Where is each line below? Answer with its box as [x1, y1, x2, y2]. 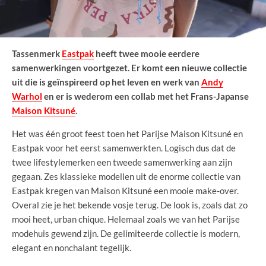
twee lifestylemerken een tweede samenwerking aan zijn [12, 156, 232, 167]
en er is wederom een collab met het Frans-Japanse [42, 90, 249, 102]
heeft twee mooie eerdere [94, 47, 199, 59]
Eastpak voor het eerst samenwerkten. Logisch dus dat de [12, 142, 236, 153]
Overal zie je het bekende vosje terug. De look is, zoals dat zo [12, 199, 248, 210]
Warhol [12, 90, 42, 102]
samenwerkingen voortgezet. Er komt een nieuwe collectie [12, 62, 247, 73]
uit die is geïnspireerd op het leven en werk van [12, 76, 201, 87]
